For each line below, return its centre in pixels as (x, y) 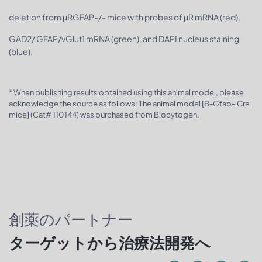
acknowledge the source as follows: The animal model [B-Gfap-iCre (129, 103)
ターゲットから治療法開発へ (110, 243)
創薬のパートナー (73, 219)
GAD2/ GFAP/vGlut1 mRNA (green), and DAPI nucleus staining (124, 38)
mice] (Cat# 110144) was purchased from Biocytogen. (104, 114)
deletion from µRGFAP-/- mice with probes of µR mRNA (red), (125, 17)
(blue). (21, 51)
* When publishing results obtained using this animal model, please (126, 92)
